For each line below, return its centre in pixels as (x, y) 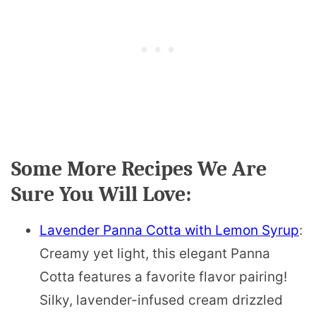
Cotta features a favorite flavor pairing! (163, 276)
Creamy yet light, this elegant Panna (155, 253)
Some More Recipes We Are (139, 169)
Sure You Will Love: (101, 194)
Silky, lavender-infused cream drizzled (161, 300)
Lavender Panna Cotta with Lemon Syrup (169, 230)
